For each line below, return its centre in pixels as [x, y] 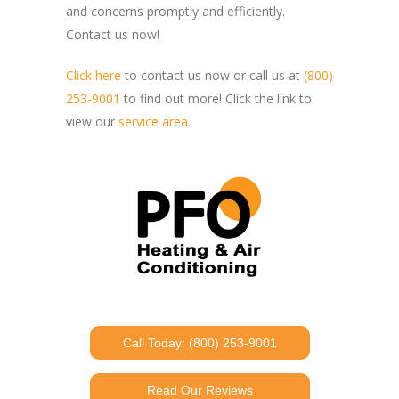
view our [92, 122]
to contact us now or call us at [212, 76]
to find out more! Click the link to [216, 99]
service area [153, 122]
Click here [94, 76]
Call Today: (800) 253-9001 [199, 343]
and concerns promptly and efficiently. [175, 12]
